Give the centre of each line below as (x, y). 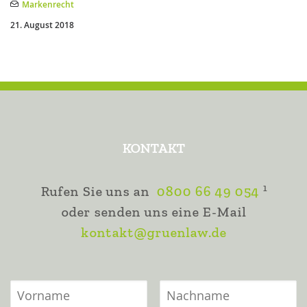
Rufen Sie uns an (95, 192)
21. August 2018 (42, 25)
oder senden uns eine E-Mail (153, 212)
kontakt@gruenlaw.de (153, 233)
